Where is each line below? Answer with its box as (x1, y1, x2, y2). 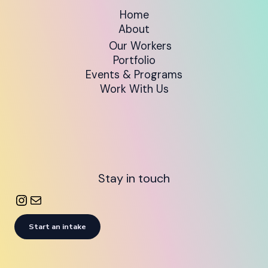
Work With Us (99, 82, 169, 97)
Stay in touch (98, 170, 170, 187)
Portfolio (112, 53, 156, 68)
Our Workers (108, 39, 172, 54)
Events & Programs (86, 68, 182, 83)
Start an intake (29, 221, 86, 232)
